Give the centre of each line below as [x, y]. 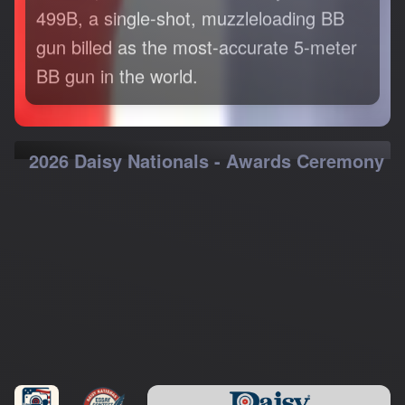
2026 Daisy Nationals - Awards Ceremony [207, 160]
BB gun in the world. [117, 75]
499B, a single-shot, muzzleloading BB [190, 17]
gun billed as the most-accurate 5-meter [197, 46]
